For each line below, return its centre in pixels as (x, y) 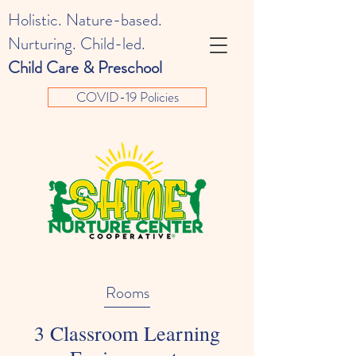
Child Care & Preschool (85, 68)
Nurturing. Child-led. (77, 44)
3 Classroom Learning (127, 333)
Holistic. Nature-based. (85, 20)
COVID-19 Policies (127, 97)
